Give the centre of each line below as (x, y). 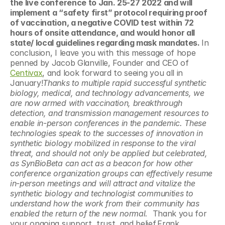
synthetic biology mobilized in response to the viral (103, 143)
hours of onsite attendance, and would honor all (102, 33)
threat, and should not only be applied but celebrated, (109, 153)
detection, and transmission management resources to (109, 113)
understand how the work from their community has (105, 203)
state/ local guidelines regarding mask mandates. (106, 43)
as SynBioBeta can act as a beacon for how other (101, 163)
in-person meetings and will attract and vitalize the (103, 183)
